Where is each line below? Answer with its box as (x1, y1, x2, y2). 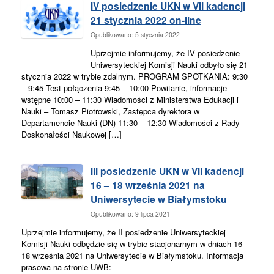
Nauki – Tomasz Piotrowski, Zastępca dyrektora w (21, 105, 199, 117)
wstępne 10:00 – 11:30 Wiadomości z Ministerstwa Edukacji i (21, 93, 239, 105)
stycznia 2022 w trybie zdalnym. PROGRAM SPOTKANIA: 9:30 (21, 70, 248, 82)
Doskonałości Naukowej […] (21, 128, 122, 140)
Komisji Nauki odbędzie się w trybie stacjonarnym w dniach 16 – (21, 237, 249, 250)
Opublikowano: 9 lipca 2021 (91, 209, 170, 218)
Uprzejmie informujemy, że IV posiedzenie (91, 46, 240, 59)
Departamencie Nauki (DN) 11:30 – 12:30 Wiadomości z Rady (21, 116, 240, 128)
